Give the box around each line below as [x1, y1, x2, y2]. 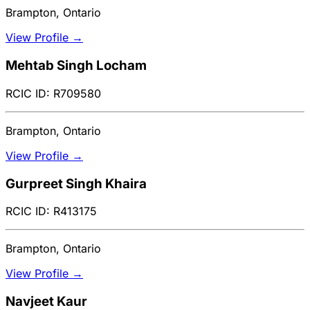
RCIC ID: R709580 [6, 86, 101, 100]
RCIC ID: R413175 [6, 204, 97, 219]
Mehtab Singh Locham [6, 57, 147, 74]
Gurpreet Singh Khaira [6, 175, 147, 192]
